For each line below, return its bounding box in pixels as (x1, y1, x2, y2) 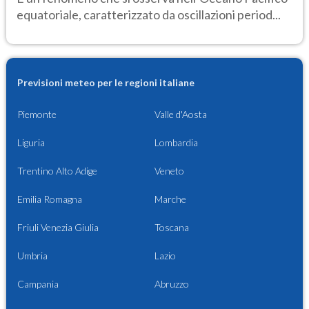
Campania (17, 278, 59, 290)
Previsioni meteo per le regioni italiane (17, 77, 195, 89)
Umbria (17, 250, 48, 262)
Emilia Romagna (17, 193, 82, 206)
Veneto (154, 165, 184, 177)
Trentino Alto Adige (17, 165, 97, 177)
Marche (154, 193, 186, 206)
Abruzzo (154, 278, 189, 290)
